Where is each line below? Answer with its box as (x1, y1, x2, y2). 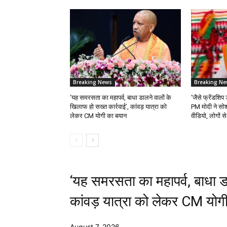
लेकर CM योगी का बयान (70, 112, 127, 120)
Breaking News (73, 79, 112, 86)
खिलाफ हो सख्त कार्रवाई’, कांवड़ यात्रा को (70, 103, 167, 111)
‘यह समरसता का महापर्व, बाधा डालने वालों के (70, 94, 171, 102)
